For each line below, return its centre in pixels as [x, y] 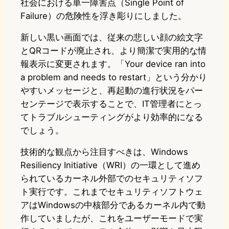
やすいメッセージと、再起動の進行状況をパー [112, 91]
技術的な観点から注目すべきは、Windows [104, 152]
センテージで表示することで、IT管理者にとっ [111, 104]
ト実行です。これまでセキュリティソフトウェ [112, 192]
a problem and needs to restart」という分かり [114, 77]
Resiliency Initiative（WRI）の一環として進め [110, 165]
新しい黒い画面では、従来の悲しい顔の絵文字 [112, 38]
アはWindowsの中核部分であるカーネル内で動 [113, 205]
